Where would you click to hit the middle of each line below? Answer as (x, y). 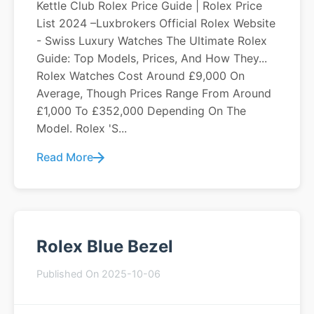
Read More (65, 157)
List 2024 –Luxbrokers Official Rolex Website (156, 23)
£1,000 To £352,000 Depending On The (141, 111)
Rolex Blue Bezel (105, 246)
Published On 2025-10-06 (98, 274)
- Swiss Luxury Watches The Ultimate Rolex (152, 41)
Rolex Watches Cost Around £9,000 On (141, 76)
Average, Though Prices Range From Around (154, 93)
